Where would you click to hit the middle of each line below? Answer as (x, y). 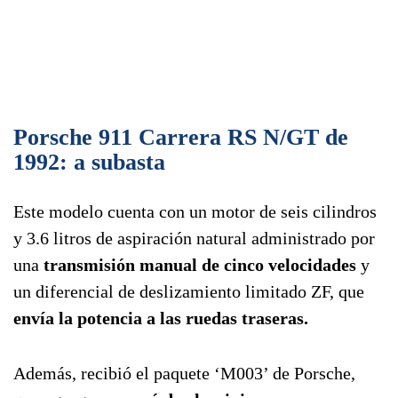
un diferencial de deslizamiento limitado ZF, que (189, 292)
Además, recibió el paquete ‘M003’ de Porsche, (184, 374)
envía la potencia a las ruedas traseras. (161, 318)
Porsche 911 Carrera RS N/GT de (181, 138)
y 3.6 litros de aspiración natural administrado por (194, 239)
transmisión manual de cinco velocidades (200, 265)
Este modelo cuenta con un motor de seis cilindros (195, 212)
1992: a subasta (89, 163)
